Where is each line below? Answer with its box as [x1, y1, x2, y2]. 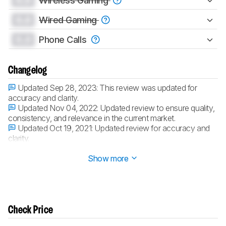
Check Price [8, 206, 53, 215]
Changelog [8, 66, 47, 76]
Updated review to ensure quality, [100, 103, 215, 114]
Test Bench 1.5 [144, 143, 194, 154]
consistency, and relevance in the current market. [8, 113, 176, 124]
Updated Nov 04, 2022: [16, 103, 100, 114]
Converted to [96, 143, 144, 154]
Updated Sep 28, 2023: [16, 83, 100, 93]
